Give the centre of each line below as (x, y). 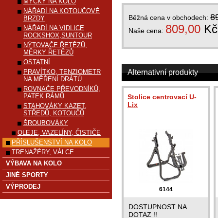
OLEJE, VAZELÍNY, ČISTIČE (59, 133)
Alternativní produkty (163, 72)
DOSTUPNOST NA (157, 207)
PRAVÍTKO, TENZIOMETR (62, 72)
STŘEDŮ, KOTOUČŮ (54, 113)
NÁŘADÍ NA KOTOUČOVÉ (62, 11)
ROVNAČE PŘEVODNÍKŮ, (62, 89)
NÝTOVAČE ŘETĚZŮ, (55, 45)
